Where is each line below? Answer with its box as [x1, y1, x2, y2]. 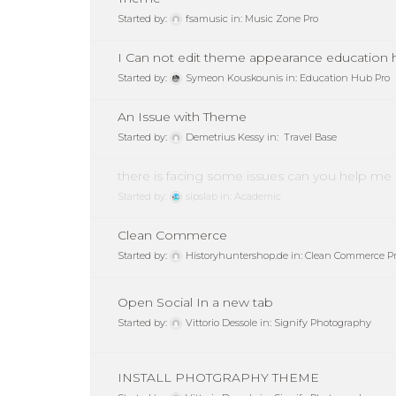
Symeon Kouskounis [186, 72, 283, 85]
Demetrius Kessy [186, 131, 264, 144]
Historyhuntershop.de [186, 249, 288, 263]
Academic [234, 190, 281, 203]
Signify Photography [274, 316, 371, 330]
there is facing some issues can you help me [118, 168, 392, 185]
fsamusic [186, 12, 228, 26]
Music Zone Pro [245, 12, 318, 26]
